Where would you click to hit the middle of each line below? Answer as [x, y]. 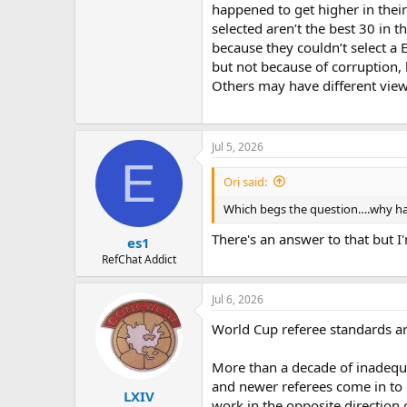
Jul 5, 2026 [238, 146]
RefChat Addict [139, 260]
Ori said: [245, 181]
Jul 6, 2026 [238, 300]
